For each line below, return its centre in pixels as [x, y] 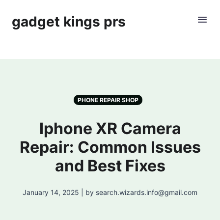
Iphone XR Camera [110, 128]
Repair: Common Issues [110, 147]
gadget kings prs [69, 22]
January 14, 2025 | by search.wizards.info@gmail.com [110, 192]
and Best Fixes [110, 166]
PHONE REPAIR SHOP [108, 100]
